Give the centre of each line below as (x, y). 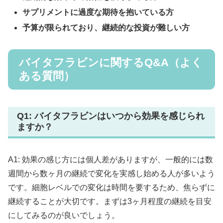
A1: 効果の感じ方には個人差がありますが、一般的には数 (111, 159)
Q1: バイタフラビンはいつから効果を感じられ (111, 116)
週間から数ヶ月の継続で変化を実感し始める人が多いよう (111, 173)
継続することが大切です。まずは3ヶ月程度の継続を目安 (110, 201)
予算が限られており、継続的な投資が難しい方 (106, 28)
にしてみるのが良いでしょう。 (64, 215)
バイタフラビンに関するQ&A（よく (111, 63)
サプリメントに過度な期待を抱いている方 (98, 12)
